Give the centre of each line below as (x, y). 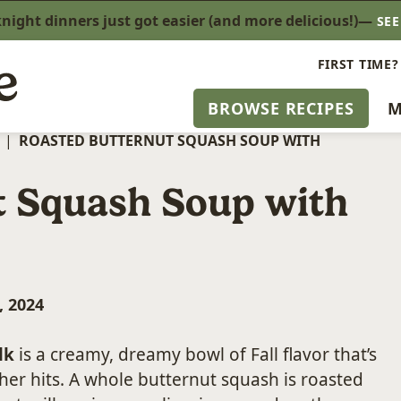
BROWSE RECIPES (281, 108)
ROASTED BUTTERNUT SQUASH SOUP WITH (169, 141)
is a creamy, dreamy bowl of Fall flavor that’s (196, 354)
